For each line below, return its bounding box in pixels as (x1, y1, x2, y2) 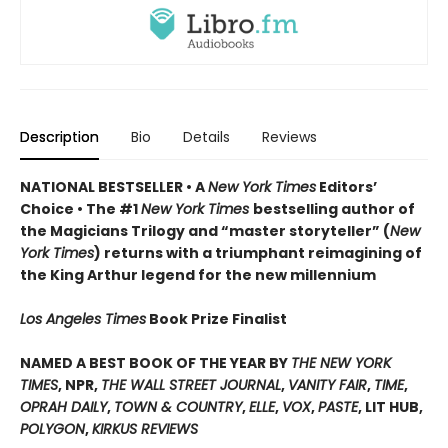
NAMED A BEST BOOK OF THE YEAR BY (20, 353, 291, 374)
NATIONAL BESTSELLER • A (20, 177, 208, 198)
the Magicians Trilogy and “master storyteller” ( (20, 221, 390, 242)
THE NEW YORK (291, 353, 391, 374)
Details (183, 127, 230, 148)
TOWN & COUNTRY (114, 397, 242, 418)
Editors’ (316, 177, 377, 198)
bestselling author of (253, 199, 415, 220)
